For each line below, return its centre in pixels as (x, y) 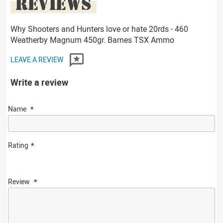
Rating (18, 145)
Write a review (39, 82)
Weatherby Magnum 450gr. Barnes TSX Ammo (92, 40)
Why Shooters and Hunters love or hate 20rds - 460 (99, 29)
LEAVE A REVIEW (38, 59)
